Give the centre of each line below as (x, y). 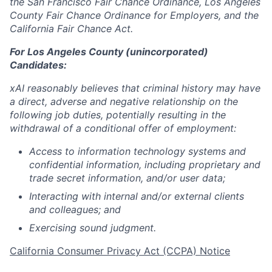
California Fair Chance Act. (71, 28)
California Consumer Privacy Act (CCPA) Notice (120, 250)
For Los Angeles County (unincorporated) (109, 51)
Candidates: (38, 65)
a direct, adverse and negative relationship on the (124, 101)
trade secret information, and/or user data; (127, 178)
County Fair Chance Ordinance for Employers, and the (134, 15)
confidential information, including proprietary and (145, 164)
